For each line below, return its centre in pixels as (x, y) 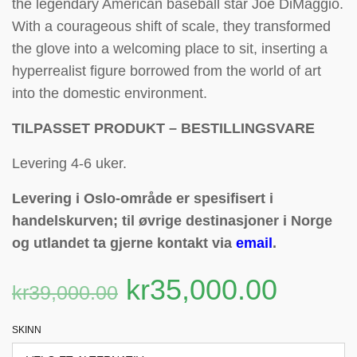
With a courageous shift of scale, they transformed (171, 26)
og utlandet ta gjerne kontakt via (124, 243)
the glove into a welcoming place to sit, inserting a (170, 49)
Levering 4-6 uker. (69, 163)
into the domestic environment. (110, 93)
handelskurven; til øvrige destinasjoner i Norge (172, 221)
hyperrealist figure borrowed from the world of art (167, 71)
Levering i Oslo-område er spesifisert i (143, 198)
